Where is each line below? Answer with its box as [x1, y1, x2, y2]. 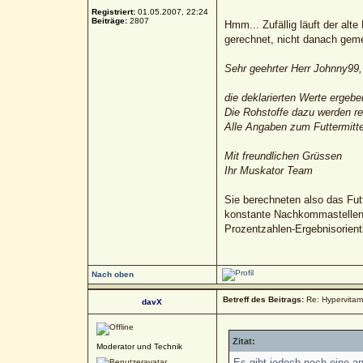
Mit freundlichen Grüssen [224, 149, 342, 162]
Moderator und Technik [96, 341, 182, 351]
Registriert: [91, 6, 135, 16]
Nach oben [91, 269, 134, 279]
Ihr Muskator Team [224, 164, 313, 177]
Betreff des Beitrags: [222, 294, 304, 304]
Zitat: [232, 335, 255, 346]
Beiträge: [91, 15, 127, 25]
